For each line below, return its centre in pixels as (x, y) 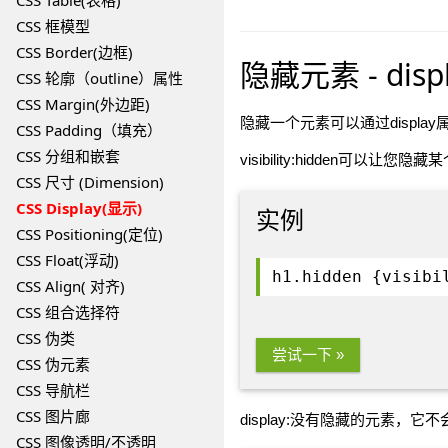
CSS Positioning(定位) (89, 234)
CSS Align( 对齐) (70, 286)
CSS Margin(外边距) (83, 104)
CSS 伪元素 (53, 364)
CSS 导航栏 (53, 390)
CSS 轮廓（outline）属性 (99, 78)
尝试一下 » (307, 354)
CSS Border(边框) (74, 52)
